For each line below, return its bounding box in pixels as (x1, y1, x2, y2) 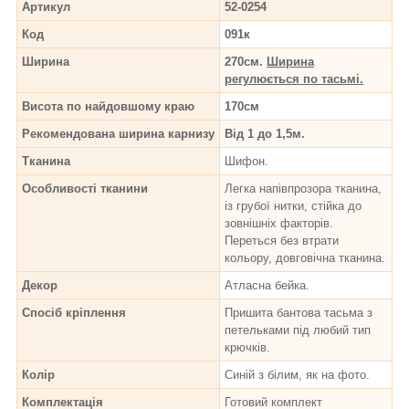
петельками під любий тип (225, 322, 371, 337)
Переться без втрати (225, 233, 339, 247)
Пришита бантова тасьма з (225, 305, 372, 320)
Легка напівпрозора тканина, (225, 181, 382, 195)
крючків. (225, 340, 270, 354)
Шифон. (225, 153, 268, 168)
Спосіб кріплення (22, 305, 126, 320)
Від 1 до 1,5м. (225, 126, 305, 141)
